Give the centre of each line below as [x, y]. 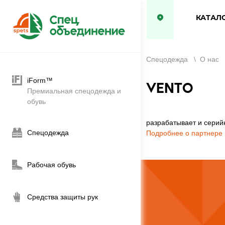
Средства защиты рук [63, 197]
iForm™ [40, 80]
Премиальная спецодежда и [74, 91]
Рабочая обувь [51, 164]
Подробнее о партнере [184, 133]
